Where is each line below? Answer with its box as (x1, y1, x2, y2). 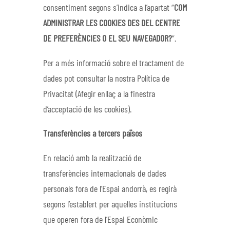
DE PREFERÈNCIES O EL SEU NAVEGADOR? (43, 34, 172, 44)
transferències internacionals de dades (43, 169, 166, 179)
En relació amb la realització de (43, 154, 141, 163)
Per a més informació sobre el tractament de (43, 59, 184, 68)
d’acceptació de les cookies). (43, 105, 131, 114)
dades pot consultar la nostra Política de (43, 74, 169, 84)
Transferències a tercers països (43, 129, 142, 139)
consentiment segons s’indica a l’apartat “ (43, 4, 174, 13)
